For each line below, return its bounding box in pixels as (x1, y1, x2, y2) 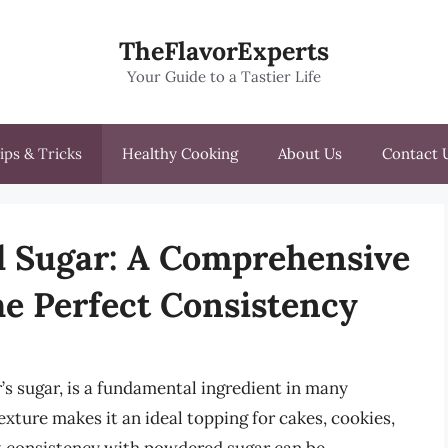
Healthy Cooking (122, 144, 238, 163)
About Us (278, 144, 342, 163)
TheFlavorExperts (119, 35, 329, 67)
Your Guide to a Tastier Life (127, 67, 321, 86)
